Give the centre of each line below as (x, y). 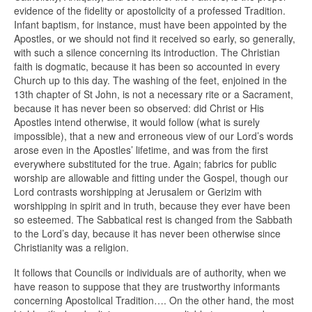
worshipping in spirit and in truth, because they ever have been (152, 206)
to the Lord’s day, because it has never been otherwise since (147, 234)
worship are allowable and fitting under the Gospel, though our (151, 178)
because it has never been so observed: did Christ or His (139, 108)
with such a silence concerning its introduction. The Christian (147, 53)
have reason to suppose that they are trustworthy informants (147, 287)
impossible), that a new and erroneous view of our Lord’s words (154, 136)
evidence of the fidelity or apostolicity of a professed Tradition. (150, 11)
